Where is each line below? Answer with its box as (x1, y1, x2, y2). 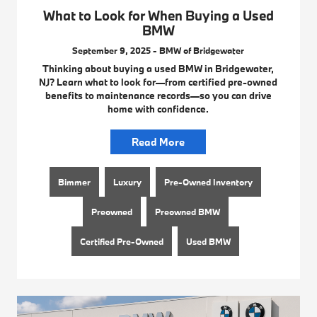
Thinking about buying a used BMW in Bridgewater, (42, 62, 275, 76)
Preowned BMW (154, 206, 220, 218)
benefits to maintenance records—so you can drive (45, 89, 272, 103)
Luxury (113, 176, 142, 188)
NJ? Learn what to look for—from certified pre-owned (39, 76, 278, 89)
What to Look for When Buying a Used (42, 7, 274, 25)
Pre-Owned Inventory (164, 176, 253, 188)
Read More (132, 135, 185, 149)
